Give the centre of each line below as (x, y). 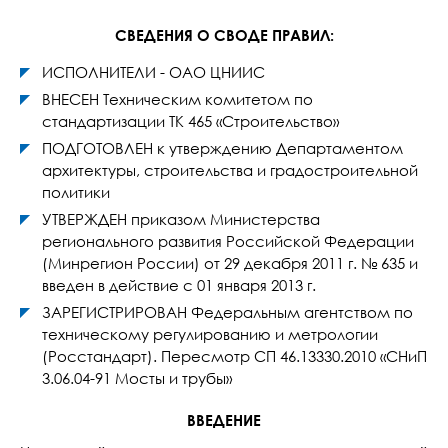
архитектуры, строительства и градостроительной (230, 170)
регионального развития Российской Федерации (228, 241)
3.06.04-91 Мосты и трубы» (137, 378)
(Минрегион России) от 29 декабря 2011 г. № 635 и (230, 263)
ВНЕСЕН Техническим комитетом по (177, 99)
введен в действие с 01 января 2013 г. (179, 285)
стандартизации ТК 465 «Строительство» (190, 121)
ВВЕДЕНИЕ (224, 420)
